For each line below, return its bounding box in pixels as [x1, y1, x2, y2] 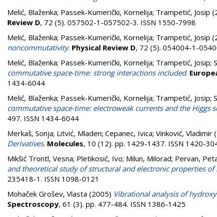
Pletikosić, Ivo [77, 154, 123, 163]
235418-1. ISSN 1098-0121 [7, 174, 99, 184]
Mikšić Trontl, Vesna [7, 154, 73, 163]
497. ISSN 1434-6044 [7, 113, 79, 123]
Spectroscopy [7, 199, 59, 209]
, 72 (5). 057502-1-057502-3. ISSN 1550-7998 [40, 17, 196, 27]
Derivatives [7, 139, 44, 148]
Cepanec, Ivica [105, 128, 153, 138]
